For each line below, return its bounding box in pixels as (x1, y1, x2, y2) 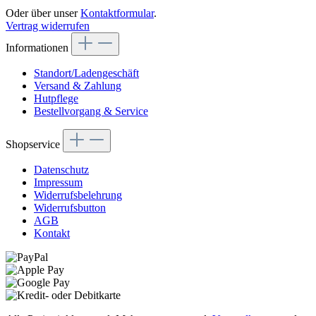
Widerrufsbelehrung (34, 188, 122, 201)
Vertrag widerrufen (6, 19, 90, 32)
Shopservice (6, 138, 63, 150)
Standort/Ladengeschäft (34, 66, 139, 79)
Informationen (6, 41, 71, 54)
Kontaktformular (80, 6, 154, 19)
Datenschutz (34, 163, 89, 176)
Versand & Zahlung (34, 79, 121, 92)
